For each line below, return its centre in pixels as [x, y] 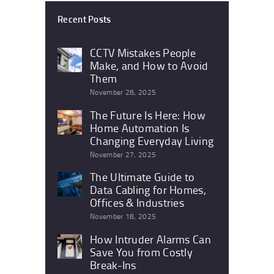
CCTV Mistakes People [143, 52]
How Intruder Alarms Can [150, 239]
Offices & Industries [137, 203]
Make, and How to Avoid [149, 65]
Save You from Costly [142, 252]
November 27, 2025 [123, 154]
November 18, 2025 [123, 217]
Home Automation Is [140, 128]
